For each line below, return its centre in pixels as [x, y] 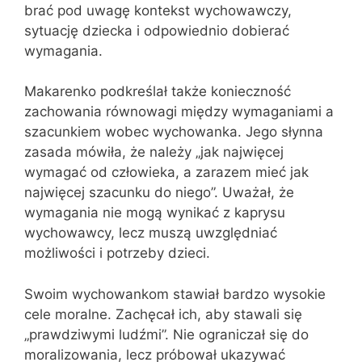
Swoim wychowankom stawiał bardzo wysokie [175, 294]
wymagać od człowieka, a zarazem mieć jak [166, 172]
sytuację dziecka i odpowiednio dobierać [157, 30]
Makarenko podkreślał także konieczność [158, 91]
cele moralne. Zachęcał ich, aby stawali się [163, 314]
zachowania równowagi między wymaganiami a [179, 112]
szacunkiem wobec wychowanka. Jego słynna [174, 132]
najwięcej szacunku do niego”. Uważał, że [159, 192]
